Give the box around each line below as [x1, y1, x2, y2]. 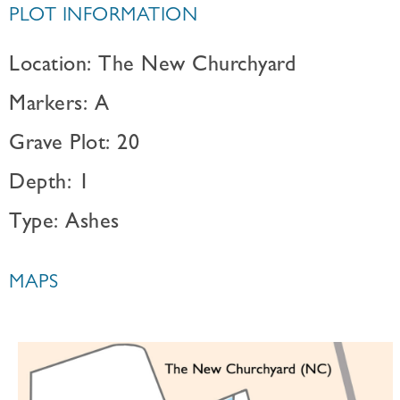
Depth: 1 [9, 174, 89, 196]
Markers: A [9, 96, 109, 117]
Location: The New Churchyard [9, 56, 296, 78]
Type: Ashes [9, 213, 120, 235]
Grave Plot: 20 [9, 135, 139, 156]
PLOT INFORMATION [9, 7, 197, 27]
